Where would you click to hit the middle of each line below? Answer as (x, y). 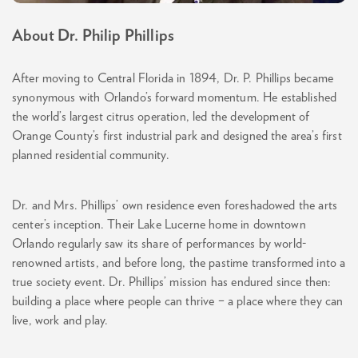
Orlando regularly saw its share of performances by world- (159, 243)
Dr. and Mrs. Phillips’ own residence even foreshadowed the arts (175, 205)
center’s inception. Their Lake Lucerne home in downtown (159, 224)
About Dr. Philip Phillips (97, 36)
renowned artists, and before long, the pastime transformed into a (179, 263)
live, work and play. (62, 320)
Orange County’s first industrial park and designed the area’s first (177, 135)
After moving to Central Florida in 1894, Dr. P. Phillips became (173, 78)
